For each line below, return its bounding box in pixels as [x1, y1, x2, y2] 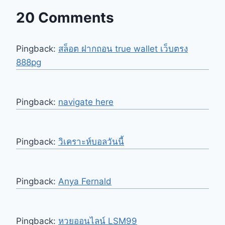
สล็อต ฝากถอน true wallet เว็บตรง [58, 44, 188, 54]
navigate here [58, 97, 114, 107]
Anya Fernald [58, 176, 111, 187]
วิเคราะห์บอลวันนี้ [58, 137, 124, 147]
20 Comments [16, 9, 114, 27]
